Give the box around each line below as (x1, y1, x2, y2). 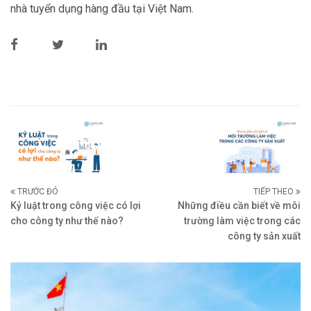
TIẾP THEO (253, 187, 296, 197)
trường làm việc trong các (184, 215, 301, 227)
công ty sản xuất (228, 230, 301, 242)
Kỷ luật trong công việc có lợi (10, 200, 141, 212)
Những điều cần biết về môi (178, 200, 301, 212)
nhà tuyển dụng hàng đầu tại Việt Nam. (10, 1, 194, 15)
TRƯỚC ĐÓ (15, 187, 58, 197)
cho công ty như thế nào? (10, 215, 124, 227)
